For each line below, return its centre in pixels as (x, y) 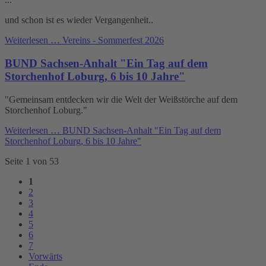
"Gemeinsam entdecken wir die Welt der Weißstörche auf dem (121, 99)
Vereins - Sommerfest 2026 (112, 40)
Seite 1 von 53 (32, 161)
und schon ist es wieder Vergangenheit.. (79, 20)
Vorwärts (45, 256)
